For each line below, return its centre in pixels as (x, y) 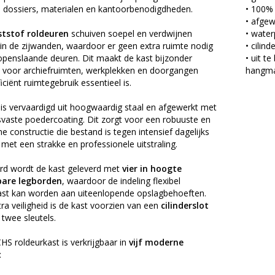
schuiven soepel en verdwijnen (130, 34)
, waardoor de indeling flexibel (121, 181)
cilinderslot (184, 206)
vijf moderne (156, 242)
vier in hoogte (152, 169)
